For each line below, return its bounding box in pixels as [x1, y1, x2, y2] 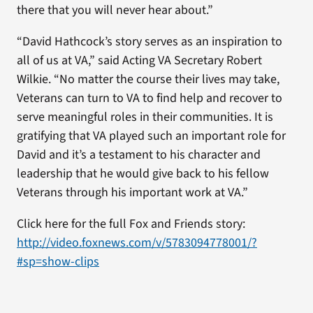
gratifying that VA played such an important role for [16, 127, 286, 145]
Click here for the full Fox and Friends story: [16, 215, 245, 233]
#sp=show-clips [16, 253, 99, 270]
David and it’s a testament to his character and [16, 146, 261, 163]
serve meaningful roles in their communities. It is [16, 108, 273, 126]
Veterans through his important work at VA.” [16, 184, 248, 201]
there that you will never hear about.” [16, 1, 213, 19]
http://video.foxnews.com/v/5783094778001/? [16, 234, 257, 252]
